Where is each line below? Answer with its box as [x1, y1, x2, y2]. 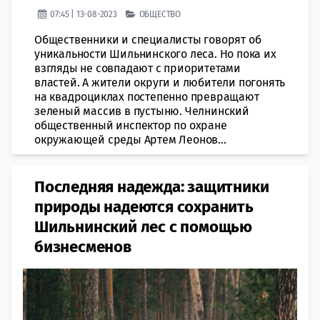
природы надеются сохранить [34, 197, 254, 216]
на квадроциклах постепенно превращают [34, 90, 259, 104]
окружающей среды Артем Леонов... [34, 133, 226, 146]
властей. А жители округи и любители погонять [34, 76, 286, 89]
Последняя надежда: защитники [34, 177, 269, 196]
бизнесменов [34, 237, 131, 256]
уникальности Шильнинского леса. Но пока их [34, 47, 276, 61]
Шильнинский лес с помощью [34, 217, 252, 236]
